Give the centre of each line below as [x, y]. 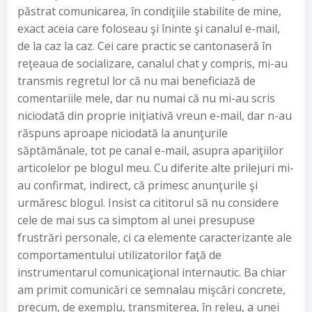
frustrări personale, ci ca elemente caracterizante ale [155, 237]
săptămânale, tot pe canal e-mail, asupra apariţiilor [150, 150]
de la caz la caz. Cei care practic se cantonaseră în [145, 46]
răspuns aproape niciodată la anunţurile [123, 133]
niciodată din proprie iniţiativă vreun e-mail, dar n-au [155, 116]
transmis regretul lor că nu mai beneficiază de [136, 81]
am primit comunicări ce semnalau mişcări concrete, [151, 290]
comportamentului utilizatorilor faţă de [119, 255]
